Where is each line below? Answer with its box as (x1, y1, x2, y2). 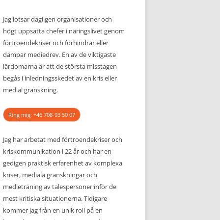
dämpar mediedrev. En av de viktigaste (3, 50, 116, 59)
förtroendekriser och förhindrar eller (3, 38, 109, 48)
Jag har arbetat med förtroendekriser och (3, 135, 122, 144)
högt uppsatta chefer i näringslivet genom (3, 27, 125, 36)
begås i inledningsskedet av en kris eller (3, 74, 117, 83)
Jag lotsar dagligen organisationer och (3, 15, 112, 24)
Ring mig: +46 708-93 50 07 (8, 111, 75, 119)
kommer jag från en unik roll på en (3, 206, 103, 215)
